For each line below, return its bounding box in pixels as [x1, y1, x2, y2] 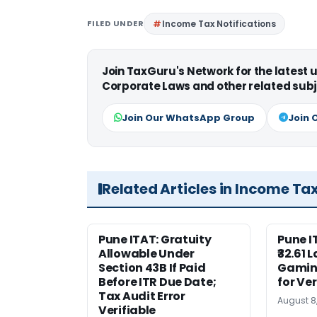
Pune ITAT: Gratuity [98, 231, 212, 248]
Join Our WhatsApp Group [122, 111, 255, 125]
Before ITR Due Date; [98, 274, 217, 291]
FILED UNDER [87, 18, 144, 30]
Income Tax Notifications [162, 18, 277, 30]
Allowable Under [98, 246, 195, 263]
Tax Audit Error [98, 288, 185, 305]
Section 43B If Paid [98, 260, 206, 277]
